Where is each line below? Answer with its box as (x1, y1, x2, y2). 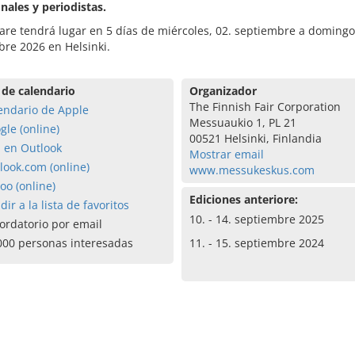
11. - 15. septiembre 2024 (189, 235, 324, 250)
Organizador (189, 83, 257, 98)
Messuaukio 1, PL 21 (189, 115, 296, 130)
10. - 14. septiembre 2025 (189, 212, 324, 227)
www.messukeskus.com (189, 162, 315, 177)
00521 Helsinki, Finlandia (189, 131, 322, 146)
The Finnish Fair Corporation (189, 99, 341, 114)
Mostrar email (189, 147, 264, 162)
